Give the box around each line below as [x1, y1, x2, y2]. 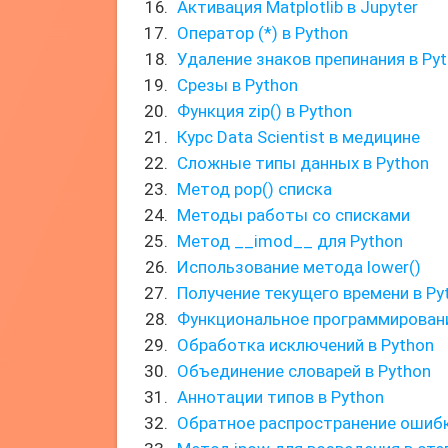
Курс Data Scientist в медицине [177, 127, 420, 147]
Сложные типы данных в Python [177, 153, 429, 173]
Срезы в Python [177, 75, 298, 95]
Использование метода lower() [177, 257, 421, 277]
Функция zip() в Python [177, 101, 352, 121]
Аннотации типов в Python [177, 387, 384, 407]
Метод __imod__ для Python [177, 231, 403, 251]
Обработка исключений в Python [177, 335, 434, 355]
